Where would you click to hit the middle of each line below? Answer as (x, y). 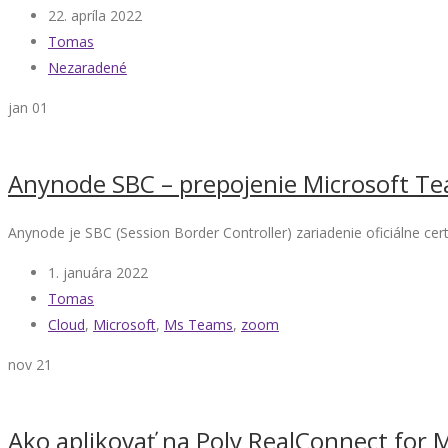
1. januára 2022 (98, 272)
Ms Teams (198, 324)
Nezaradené (87, 67)
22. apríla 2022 (95, 15)
